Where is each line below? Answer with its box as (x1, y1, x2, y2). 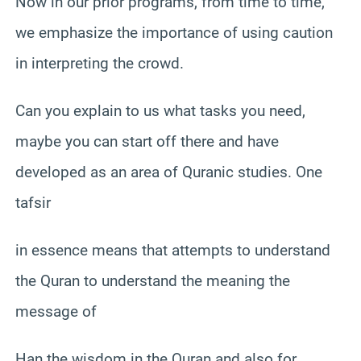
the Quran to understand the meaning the (15, 271, 290, 290)
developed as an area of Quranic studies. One (15, 162, 322, 181)
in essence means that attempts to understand (15, 240, 330, 259)
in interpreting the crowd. (15, 53, 184, 73)
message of (15, 301, 97, 321)
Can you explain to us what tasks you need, (15, 101, 305, 120)
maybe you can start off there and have (15, 131, 279, 151)
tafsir (15, 193, 51, 212)
